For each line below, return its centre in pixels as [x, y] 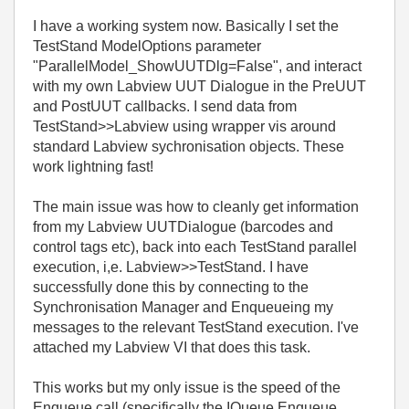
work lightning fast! [93, 167]
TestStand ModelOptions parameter [147, 46]
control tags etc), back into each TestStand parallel [195, 247]
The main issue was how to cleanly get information [196, 207]
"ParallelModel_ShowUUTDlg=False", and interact [197, 66]
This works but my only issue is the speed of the [187, 388]
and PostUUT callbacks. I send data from [165, 106]
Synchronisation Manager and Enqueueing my [183, 307]
